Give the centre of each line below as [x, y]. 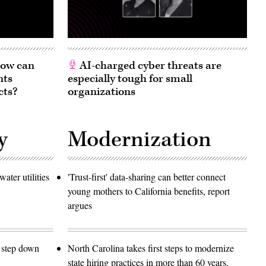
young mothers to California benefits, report [149, 191]
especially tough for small [130, 78]
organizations [102, 91]
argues [80, 205]
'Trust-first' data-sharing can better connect [147, 176]
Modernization [140, 139]
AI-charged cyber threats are [149, 65]
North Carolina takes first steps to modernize [151, 248]
